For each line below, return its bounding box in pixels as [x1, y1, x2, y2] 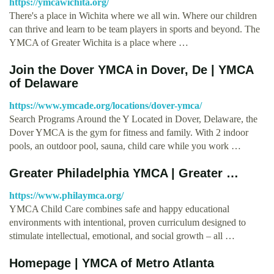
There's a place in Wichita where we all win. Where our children [9, 10, 257, 21]
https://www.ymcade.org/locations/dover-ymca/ [9, 100, 202, 111]
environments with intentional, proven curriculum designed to [9, 217, 246, 228]
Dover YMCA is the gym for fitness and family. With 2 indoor [9, 127, 248, 138]
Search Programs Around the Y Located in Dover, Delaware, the [9, 113, 257, 124]
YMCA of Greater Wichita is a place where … [9, 37, 188, 48]
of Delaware [9, 76, 78, 90]
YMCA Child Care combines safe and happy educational [9, 203, 229, 214]
